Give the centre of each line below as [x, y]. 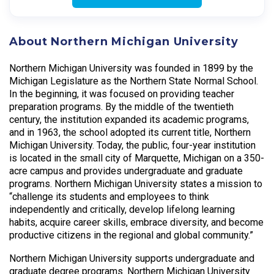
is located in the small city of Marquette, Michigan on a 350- [137, 158]
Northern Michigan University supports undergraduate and [132, 259]
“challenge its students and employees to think [109, 196]
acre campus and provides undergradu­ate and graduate [126, 171]
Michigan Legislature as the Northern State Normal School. [134, 81]
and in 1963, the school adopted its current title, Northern [130, 132]
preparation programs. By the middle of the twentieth [121, 106]
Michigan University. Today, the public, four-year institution [132, 145]
